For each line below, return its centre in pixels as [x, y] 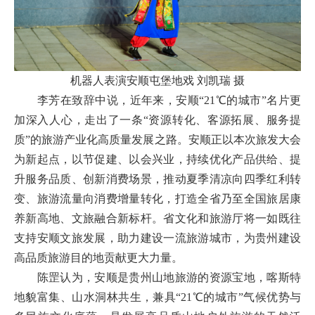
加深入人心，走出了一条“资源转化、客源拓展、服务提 [157, 120]
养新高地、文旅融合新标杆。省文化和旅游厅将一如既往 [157, 219]
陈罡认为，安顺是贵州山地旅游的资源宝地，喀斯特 [157, 278]
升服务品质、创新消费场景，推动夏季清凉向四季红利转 [157, 179]
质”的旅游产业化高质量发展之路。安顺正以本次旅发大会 [157, 140]
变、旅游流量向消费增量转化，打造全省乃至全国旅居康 [157, 199]
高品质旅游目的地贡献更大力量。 [98, 258]
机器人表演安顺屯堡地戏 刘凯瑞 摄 [157, 81]
